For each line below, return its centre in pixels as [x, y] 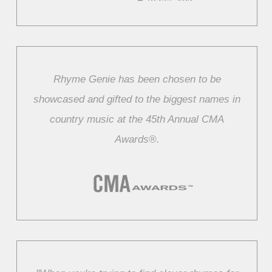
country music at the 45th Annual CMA [137, 119]
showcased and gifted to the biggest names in [137, 99]
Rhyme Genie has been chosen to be [137, 79]
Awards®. [137, 139]
